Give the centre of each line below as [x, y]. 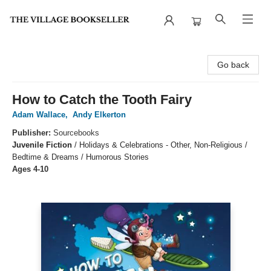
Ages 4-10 [30, 169]
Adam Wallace [39, 115]
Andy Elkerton [99, 115]
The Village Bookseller [52, 51]
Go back [233, 65]
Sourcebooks [76, 133]
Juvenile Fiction [42, 145]
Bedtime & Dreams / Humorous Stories [80, 157]
